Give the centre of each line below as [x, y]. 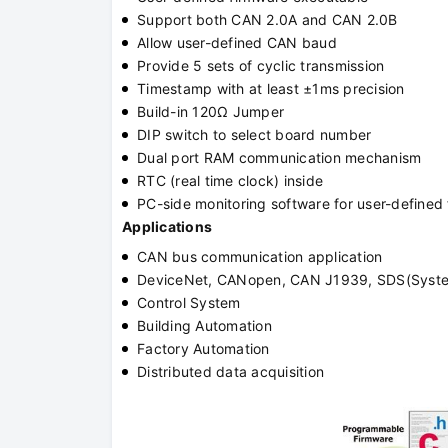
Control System [189, 303]
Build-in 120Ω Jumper [210, 112]
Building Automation [204, 326]
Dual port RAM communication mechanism [279, 158]
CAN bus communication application [260, 257]
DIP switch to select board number [254, 135]
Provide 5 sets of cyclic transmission [261, 66]
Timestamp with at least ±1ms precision [271, 89]
